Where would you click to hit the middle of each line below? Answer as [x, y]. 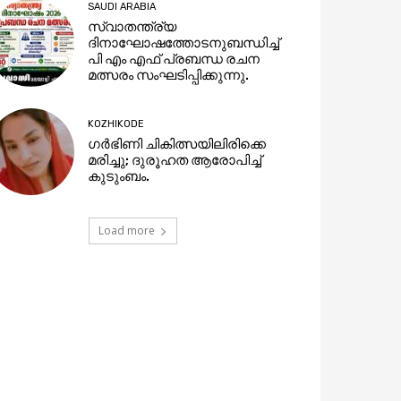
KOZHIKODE [116, 124]
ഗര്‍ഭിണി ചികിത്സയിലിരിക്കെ [177, 144]
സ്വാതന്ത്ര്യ [132, 27]
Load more [126, 230]
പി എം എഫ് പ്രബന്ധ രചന [174, 60]
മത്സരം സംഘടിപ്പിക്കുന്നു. [169, 76]
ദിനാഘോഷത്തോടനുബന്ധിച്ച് [184, 43]
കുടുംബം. [119, 176]
